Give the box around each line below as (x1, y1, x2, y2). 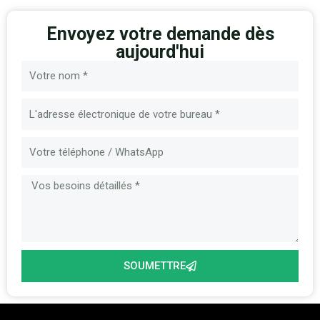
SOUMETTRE (124, 259, 186, 273)
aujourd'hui (116, 41, 204, 62)
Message (21, 139, 59, 151)
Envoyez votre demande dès (46, 23, 274, 44)
